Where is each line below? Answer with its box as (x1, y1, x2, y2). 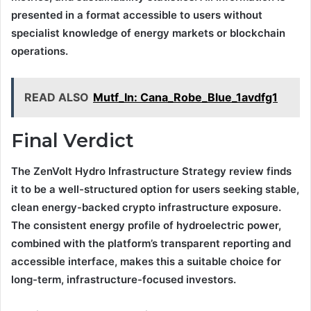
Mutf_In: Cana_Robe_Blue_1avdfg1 (93, 90, 278, 104)
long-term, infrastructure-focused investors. (11, 273, 236, 287)
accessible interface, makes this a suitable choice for (11, 255, 281, 269)
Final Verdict (11, 128, 134, 152)
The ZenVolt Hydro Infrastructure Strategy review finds (11, 165, 292, 178)
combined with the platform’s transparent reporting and (11, 237, 291, 251)
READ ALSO (24, 90, 89, 104)
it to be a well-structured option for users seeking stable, (11, 183, 299, 196)
